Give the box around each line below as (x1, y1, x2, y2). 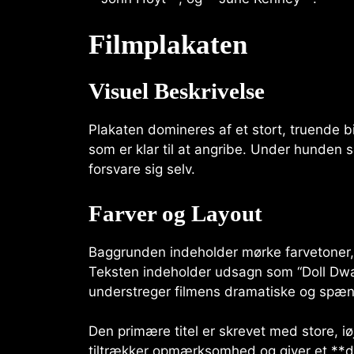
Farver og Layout (88, 200, 262, 226)
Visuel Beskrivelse (88, 78, 265, 104)
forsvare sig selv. (88, 161, 195, 178)
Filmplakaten (88, 29, 247, 61)
